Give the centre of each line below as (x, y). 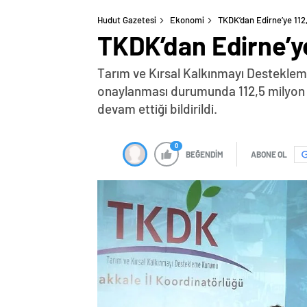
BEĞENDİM (205, 154)
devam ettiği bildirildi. (157, 109)
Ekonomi (187, 20)
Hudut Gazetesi (127, 20)
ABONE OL (269, 154)
